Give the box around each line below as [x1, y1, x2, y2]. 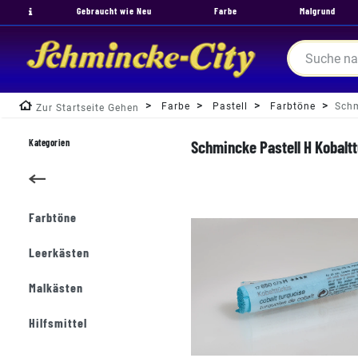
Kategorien [29, 137, 70, 148]
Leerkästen [29, 245, 89, 260]
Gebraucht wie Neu [77, 5, 152, 16]
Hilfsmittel [29, 315, 87, 330]
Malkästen [29, 280, 83, 295]
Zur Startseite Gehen [36, 102, 139, 113]
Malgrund [300, 5, 336, 16]
